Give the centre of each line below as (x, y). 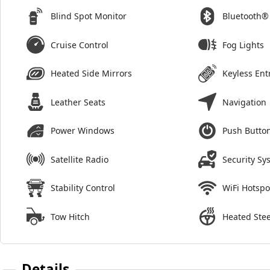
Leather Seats (78, 102)
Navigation (245, 102)
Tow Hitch (70, 216)
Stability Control (83, 188)
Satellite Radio (80, 159)
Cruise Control (80, 45)
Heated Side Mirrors (91, 74)
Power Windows (83, 131)
